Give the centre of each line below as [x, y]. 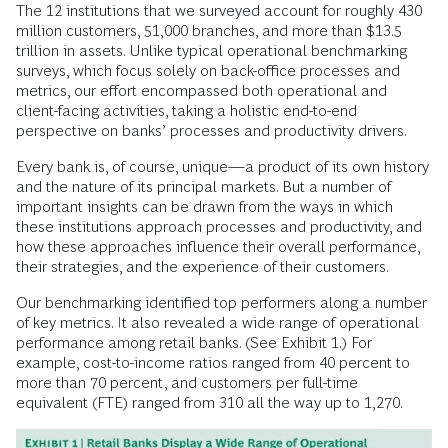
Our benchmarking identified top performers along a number [221, 303]
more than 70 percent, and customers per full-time [187, 383]
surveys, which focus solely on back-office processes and [208, 71]
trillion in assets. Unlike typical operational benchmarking [211, 51]
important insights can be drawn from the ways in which [204, 207]
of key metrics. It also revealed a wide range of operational [217, 323]
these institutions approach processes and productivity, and [219, 227]
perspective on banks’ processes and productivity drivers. [211, 131]
